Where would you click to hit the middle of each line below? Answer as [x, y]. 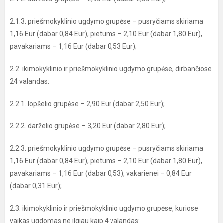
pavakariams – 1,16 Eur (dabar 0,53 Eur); [73, 46]
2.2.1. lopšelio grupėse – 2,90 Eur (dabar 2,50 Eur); [87, 104]
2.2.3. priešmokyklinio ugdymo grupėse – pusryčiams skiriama [107, 148]
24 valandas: [30, 81]
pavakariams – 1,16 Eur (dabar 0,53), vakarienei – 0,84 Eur [101, 173]
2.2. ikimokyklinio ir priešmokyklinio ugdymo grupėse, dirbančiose [111, 69]
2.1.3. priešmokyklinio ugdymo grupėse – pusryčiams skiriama [107, 21]
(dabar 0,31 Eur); [36, 186]
